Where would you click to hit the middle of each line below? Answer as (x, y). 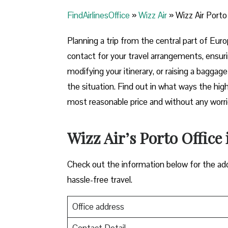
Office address (98, 207)
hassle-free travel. (100, 180)
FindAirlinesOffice (98, 16)
